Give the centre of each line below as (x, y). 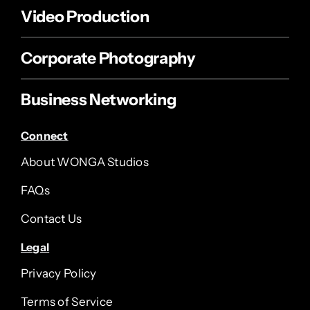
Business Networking (98, 100)
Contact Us (51, 219)
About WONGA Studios (84, 162)
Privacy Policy (58, 274)
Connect (44, 136)
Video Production (85, 17)
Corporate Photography (108, 58)
